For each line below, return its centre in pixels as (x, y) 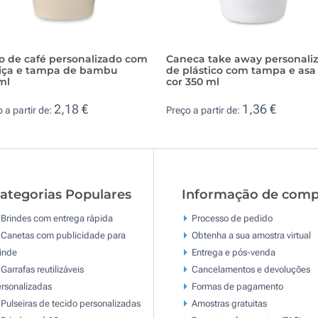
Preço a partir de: (204, 110)
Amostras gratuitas (229, 303)
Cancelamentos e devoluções (251, 269)
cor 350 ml (193, 81)
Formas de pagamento (237, 286)
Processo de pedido (232, 218)
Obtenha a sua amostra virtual (251, 235)
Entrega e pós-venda (233, 252)
